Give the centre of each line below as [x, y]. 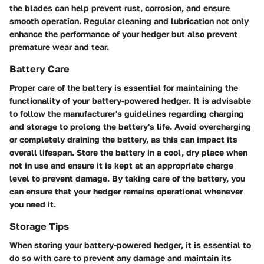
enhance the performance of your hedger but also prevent [123, 34]
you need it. [33, 204]
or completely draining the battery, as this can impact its [123, 139]
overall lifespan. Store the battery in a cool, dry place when [128, 152]
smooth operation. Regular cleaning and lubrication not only [129, 21]
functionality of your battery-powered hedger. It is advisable [130, 100]
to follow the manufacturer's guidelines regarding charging [127, 113]
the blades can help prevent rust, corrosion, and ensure [120, 8]
